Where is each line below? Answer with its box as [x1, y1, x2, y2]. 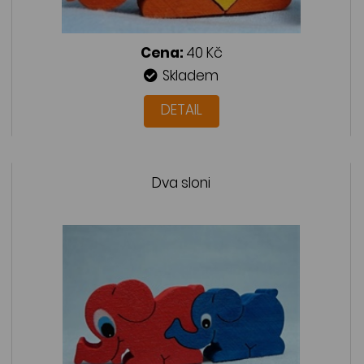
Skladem [162, 66, 219, 86]
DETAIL [160, 100, 202, 120]
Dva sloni [152, 173, 210, 193]
